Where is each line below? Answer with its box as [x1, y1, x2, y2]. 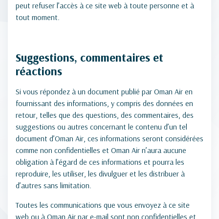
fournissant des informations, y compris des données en [16, 98, 193, 108]
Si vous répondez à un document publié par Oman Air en [16, 87, 193, 96]
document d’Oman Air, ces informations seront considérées [16, 133, 203, 143]
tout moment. [16, 12, 60, 22]
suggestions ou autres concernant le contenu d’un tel [16, 122, 187, 131]
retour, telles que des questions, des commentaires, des [16, 110, 194, 120]
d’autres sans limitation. [16, 180, 91, 190]
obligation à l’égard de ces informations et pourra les [16, 157, 184, 167]
